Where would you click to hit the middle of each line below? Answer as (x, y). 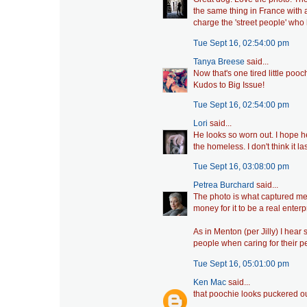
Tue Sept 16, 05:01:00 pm (241, 263)
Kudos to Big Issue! (229, 85)
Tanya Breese (219, 61)
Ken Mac (210, 282)
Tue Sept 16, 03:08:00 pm (241, 167)
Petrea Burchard (224, 185)
